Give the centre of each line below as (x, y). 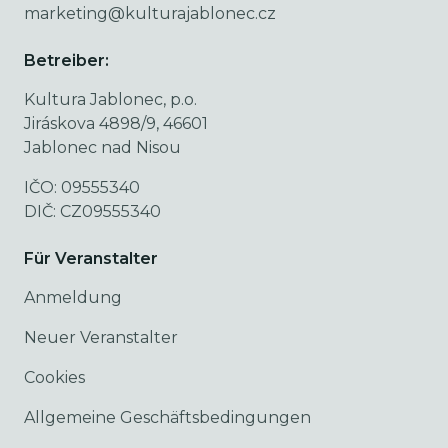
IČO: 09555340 (82, 187)
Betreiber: (66, 60)
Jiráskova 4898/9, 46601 (116, 123)
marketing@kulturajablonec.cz (150, 13)
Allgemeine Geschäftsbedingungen (167, 417)
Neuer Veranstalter (101, 337)
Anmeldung (73, 297)
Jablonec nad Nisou (102, 147)
